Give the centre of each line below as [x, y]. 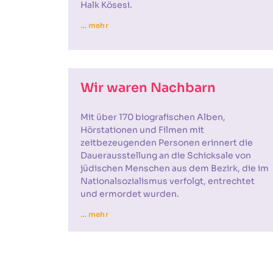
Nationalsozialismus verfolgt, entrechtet [168, 181]
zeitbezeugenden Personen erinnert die [167, 143]
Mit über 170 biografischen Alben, [153, 117]
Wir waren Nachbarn [148, 88]
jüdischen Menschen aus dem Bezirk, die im [175, 168]
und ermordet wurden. [130, 194]
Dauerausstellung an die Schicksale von [166, 155]
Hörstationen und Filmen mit [142, 130]
